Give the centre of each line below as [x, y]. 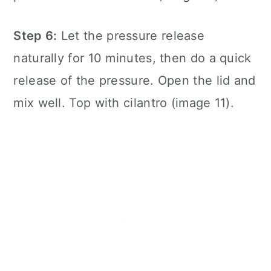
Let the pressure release [131, 36]
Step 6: [35, 36]
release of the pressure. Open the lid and [135, 81]
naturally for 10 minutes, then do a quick [132, 58]
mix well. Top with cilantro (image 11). [124, 103]
